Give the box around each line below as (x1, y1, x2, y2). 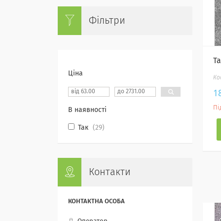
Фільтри (89, 16, 125, 26)
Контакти (89, 167, 131, 177)
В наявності (68, 107, 107, 113)
